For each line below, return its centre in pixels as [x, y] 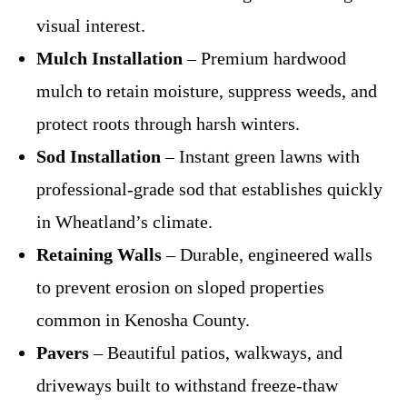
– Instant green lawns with [260, 156]
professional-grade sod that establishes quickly [209, 189]
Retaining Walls [99, 254]
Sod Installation [99, 156]
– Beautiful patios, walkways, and [216, 352]
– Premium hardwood [264, 58]
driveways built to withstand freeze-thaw [187, 385]
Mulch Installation [109, 58]
